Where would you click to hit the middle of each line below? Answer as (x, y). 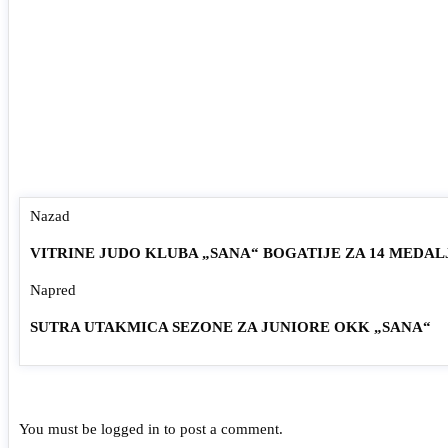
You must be (60, 428)
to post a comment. (221, 428)
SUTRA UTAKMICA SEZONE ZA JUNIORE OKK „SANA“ (230, 326)
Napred (53, 289)
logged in (130, 428)
